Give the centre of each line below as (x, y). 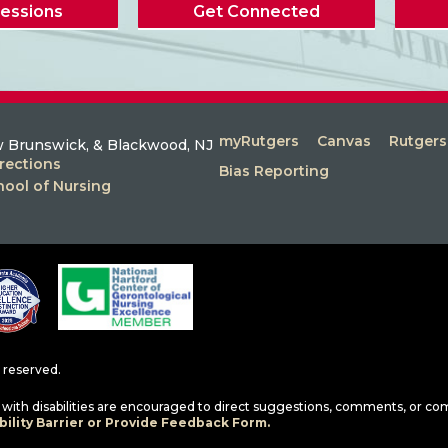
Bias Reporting (274, 170)
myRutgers (259, 140)
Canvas (344, 140)
